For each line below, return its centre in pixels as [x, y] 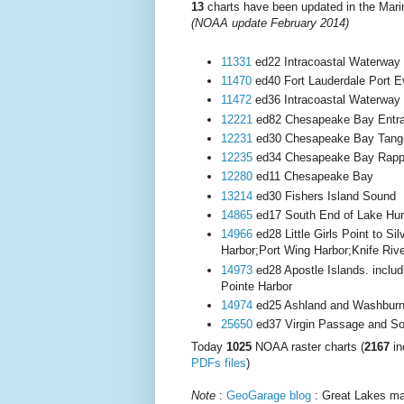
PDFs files [219, 363]
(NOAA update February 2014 [268, 23]
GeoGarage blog [269, 395]
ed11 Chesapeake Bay [313, 177]
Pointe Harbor [257, 286]
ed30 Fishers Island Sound [324, 196]
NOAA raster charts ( [308, 346]
